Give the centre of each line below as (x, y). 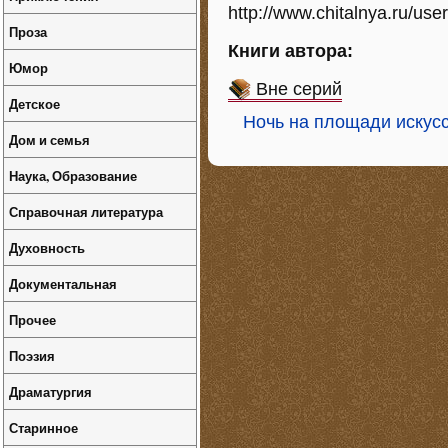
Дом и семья (49, 139)
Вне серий (299, 89)
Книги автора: (290, 51)
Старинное (43, 427)
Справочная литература (86, 211)
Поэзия (32, 355)
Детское (34, 103)
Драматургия (50, 391)
